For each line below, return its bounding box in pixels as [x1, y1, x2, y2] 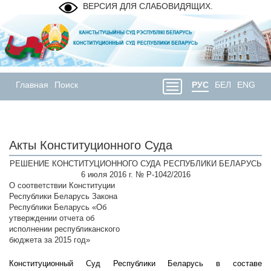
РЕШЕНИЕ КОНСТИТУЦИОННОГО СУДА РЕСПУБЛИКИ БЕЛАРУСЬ [9, 159, 262, 169]
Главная [16, 80, 48, 90]
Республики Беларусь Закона [9, 192, 117, 201]
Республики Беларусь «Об [9, 203, 106, 212]
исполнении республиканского [9, 224, 120, 234]
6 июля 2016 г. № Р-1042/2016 [80, 170, 191, 180]
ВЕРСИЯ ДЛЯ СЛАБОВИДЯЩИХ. [82, 1, 213, 11]
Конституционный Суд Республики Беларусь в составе [9, 259, 262, 269]
